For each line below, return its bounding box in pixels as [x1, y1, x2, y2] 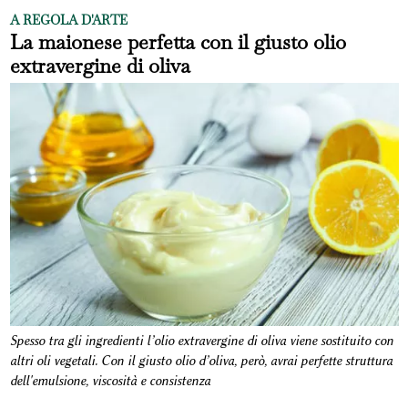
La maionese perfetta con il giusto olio [9, 29, 346, 56]
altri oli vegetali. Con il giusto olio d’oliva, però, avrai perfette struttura [9, 353, 393, 370]
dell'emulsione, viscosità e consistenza [9, 373, 210, 390]
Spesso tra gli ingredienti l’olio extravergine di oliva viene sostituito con [9, 333, 393, 350]
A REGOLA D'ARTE [9, 12, 127, 29]
